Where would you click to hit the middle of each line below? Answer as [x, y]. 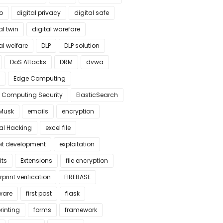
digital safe [91, 13]
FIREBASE [77, 177]
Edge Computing [39, 78]
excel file [58, 128]
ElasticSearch [97, 95]
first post [39, 193]
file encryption [87, 161]
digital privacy [38, 13]
